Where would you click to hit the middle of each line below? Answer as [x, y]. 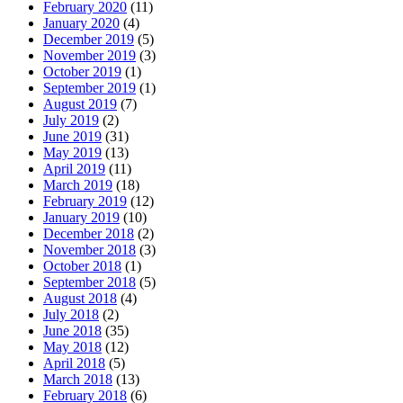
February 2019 [85, 201]
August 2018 [80, 298]
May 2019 [72, 152]
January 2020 [81, 22]
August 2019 [80, 103]
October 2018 [82, 265]
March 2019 [78, 184]
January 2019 [81, 217]
